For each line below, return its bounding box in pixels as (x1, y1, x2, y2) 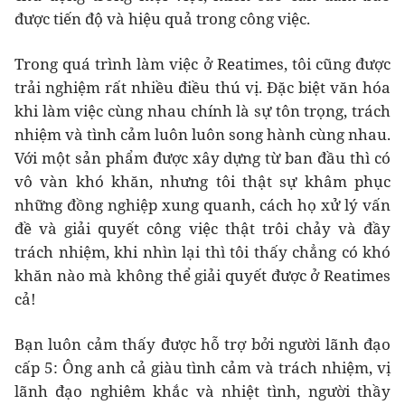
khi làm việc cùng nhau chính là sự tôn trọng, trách (14, 99, 391, 121)
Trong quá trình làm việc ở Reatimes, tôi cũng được (14, 52, 391, 74)
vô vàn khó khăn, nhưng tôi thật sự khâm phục (14, 170, 391, 192)
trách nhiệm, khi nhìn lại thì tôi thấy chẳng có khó (14, 240, 391, 262)
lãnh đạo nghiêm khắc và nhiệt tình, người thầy (14, 380, 391, 401)
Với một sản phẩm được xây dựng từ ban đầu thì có (14, 146, 391, 168)
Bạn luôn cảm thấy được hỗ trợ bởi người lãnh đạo (14, 333, 391, 354)
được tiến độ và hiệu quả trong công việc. (14, 7, 310, 29)
